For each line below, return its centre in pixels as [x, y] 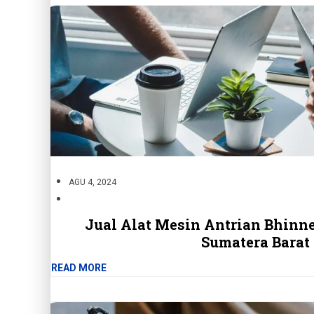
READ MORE [79, 268]
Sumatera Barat [255, 242]
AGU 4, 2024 [93, 183]
